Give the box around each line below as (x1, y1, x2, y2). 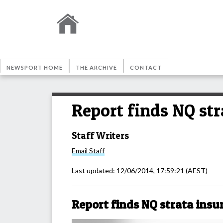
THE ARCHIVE (76, 64, 117, 71)
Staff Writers (72, 129, 129, 141)
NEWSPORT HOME (6, 64, 63, 71)
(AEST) (184, 166, 208, 175)
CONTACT (130, 64, 162, 71)
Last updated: (72, 166, 116, 175)
